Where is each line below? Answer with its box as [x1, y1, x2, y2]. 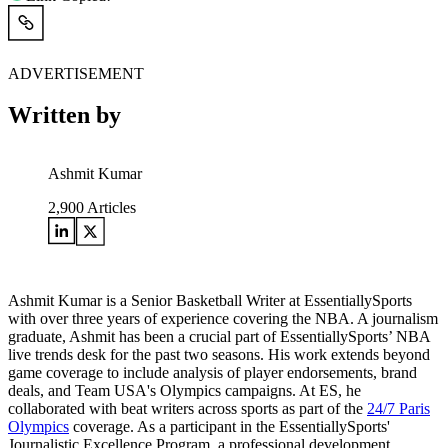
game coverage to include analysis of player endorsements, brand [8, 364, 417, 382]
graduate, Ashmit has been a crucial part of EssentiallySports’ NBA [8, 328, 430, 346]
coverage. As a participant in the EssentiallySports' [69, 418, 390, 436]
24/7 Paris [367, 400, 430, 418]
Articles [84, 199, 136, 217]
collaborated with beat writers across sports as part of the [8, 400, 367, 418]
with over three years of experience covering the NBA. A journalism [8, 310, 438, 328]
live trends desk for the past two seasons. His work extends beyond [8, 346, 430, 364]
